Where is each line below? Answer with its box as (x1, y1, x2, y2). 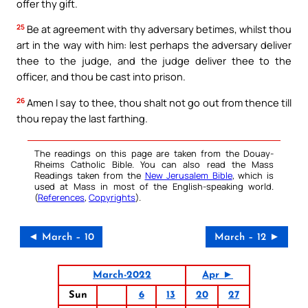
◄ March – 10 (28, 232, 94, 243)
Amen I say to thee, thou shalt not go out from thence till (25, 95, 291, 109)
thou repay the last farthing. (16, 111, 148, 125)
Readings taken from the (34, 168, 145, 181)
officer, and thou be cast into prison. (16, 69, 186, 84)
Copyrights (89, 190, 135, 203)
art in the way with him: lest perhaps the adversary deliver (16, 38, 291, 52)
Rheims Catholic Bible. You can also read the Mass (34, 157, 274, 170)
